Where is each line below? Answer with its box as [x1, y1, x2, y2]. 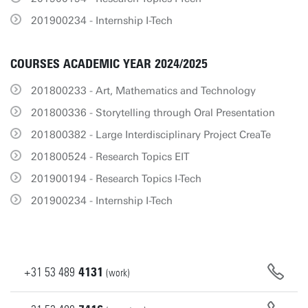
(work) [106, 267, 130, 279]
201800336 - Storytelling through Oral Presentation [31, 107, 275, 119]
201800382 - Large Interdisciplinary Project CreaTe [31, 129, 271, 141]
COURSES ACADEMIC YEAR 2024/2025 [10, 56, 208, 71]
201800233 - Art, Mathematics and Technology [31, 85, 256, 97]
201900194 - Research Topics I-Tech [31, 173, 201, 185]
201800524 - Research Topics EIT [31, 151, 190, 163]
